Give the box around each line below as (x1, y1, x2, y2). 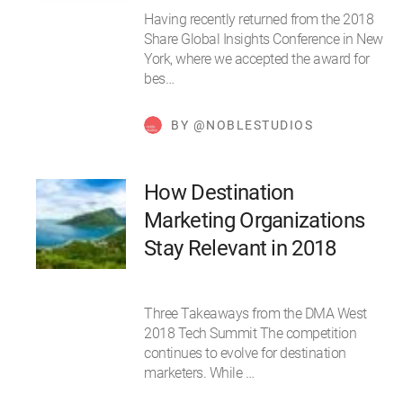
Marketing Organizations (144, 208, 365, 234)
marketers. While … (144, 364, 254, 382)
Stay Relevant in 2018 (144, 236, 336, 262)
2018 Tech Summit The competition (144, 325, 356, 343)
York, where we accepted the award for (144, 50, 370, 68)
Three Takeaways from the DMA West (144, 305, 367, 323)
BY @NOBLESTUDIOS (171, 118, 313, 133)
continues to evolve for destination (144, 345, 346, 363)
